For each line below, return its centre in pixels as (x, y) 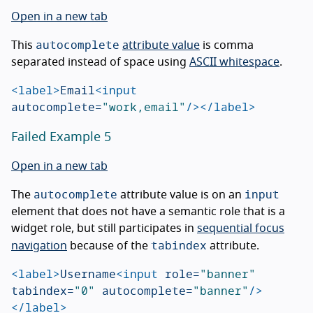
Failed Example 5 (61, 137)
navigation (39, 246)
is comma (227, 45)
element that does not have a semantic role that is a (148, 211)
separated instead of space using (100, 62)
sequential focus (241, 228)
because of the (109, 246)
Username (88, 273)
